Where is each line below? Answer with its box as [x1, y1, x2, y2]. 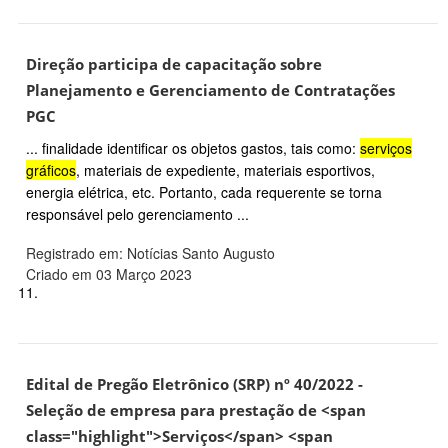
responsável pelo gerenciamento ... [26, 204, 249, 225]
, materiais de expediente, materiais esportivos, [76, 160, 375, 181]
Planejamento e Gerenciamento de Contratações [26, 80, 395, 102]
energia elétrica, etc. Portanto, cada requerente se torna [26, 182, 382, 203]
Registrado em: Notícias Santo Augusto [26, 243, 275, 264]
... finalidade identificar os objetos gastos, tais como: [26, 138, 360, 159]
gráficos [26, 160, 76, 181]
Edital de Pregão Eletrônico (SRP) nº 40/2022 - [26, 374, 363, 396]
